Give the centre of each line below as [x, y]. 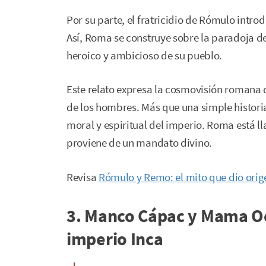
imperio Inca [115, 239]
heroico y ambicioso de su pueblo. [145, 55]
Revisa [83, 177]
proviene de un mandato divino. [139, 143]
